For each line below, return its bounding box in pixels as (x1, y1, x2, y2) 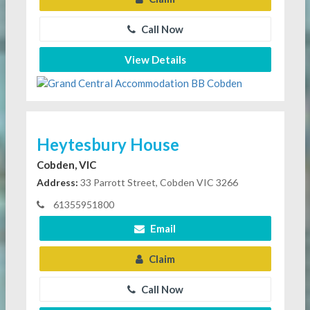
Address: (36, 176, 78, 188)
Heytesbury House (36, 134, 179, 154)
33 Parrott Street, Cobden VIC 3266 (77, 176, 238, 188)
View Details (124, 53, 186, 66)
